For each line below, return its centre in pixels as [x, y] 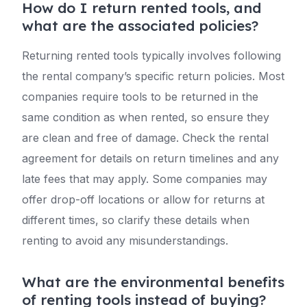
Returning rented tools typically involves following [151, 56]
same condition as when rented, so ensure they [146, 117]
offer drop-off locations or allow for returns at [143, 199]
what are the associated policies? [140, 25]
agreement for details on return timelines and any [150, 158]
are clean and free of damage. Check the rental [145, 138]
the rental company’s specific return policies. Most [153, 76]
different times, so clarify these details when [136, 220]
